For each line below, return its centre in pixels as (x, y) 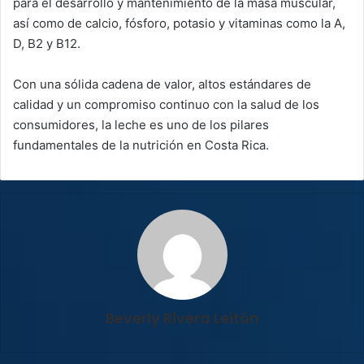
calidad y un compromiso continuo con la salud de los (166, 104)
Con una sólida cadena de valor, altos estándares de (162, 84)
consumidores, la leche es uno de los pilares (141, 124)
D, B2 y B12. (47, 43)
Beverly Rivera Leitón (182, 318)
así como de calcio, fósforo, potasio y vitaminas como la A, (179, 23)
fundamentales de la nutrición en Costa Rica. (141, 145)
